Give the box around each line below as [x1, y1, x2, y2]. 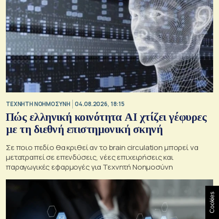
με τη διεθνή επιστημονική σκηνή [6, 123, 162, 135]
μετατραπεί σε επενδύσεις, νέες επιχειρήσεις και [6, 152, 174, 162]
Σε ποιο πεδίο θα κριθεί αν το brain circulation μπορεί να [6, 142, 198, 153]
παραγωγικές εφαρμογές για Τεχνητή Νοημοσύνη [6, 161, 173, 172]
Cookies [209, 192, 216, 213]
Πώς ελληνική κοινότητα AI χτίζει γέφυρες [6, 110, 206, 123]
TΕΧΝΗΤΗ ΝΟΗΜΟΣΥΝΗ [6, 100, 70, 108]
